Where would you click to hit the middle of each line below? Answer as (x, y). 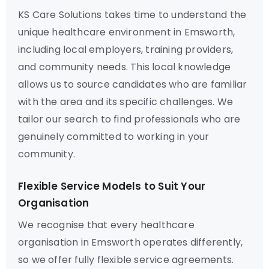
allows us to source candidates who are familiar (133, 84)
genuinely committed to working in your (114, 137)
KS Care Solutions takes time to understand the (132, 15)
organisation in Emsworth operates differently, (131, 242)
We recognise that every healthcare (106, 225)
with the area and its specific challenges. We (126, 102)
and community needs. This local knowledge (125, 67)
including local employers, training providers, (126, 50)
